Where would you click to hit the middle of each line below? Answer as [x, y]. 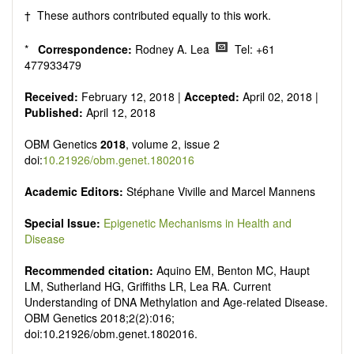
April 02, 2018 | [279, 97]
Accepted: [212, 97]
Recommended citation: [90, 271]
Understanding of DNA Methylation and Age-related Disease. [176, 302]
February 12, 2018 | [131, 97]
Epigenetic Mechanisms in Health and [198, 223]
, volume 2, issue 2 [173, 144]
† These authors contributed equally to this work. [148, 15]
